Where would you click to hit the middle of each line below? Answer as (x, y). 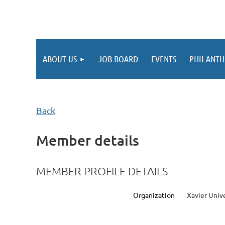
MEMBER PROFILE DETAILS (102, 171)
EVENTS (164, 59)
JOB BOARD (118, 59)
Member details (88, 140)
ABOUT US (60, 59)
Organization (154, 195)
